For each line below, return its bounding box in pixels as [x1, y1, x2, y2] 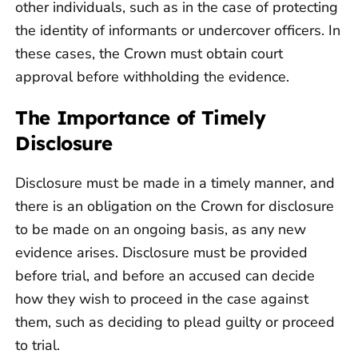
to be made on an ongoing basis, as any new [15, 220, 306, 240]
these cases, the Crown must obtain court [15, 44, 283, 64]
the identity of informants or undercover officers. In [15, 21, 340, 41]
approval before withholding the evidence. [15, 67, 289, 87]
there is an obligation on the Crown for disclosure [15, 197, 334, 217]
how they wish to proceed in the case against [15, 289, 308, 309]
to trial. [15, 336, 60, 356]
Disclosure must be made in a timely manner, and [15, 173, 335, 193]
